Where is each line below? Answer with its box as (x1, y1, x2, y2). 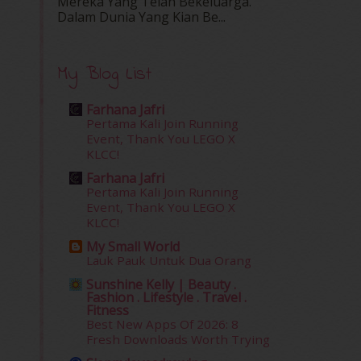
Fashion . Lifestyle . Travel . (86, 288, 247, 306)
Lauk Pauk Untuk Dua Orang (86, 251, 251, 268)
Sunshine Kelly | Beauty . (86, 275, 236, 293)
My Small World (86, 237, 180, 255)
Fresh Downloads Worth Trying (86, 330, 270, 347)
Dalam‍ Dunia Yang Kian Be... (57, 7, 226, 26)
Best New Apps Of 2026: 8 (86, 315, 239, 332)
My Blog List (57, 60, 151, 89)
